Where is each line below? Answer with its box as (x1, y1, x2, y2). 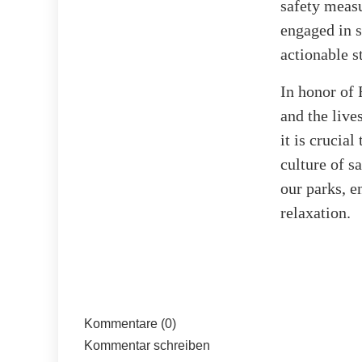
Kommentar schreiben (84, 338, 210, 352)
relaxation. (280, 203, 351, 221)
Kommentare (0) (84, 316, 176, 330)
